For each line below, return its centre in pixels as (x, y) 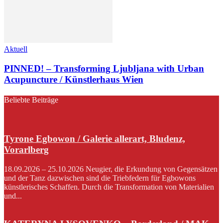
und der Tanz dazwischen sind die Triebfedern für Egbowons (100, 178)
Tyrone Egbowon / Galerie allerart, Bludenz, (95, 138)
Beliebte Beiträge (31, 100)
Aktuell (16, 49)
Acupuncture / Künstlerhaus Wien (74, 79)
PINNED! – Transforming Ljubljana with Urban (104, 68)
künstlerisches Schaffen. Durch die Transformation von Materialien (109, 187)
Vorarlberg (26, 149)
